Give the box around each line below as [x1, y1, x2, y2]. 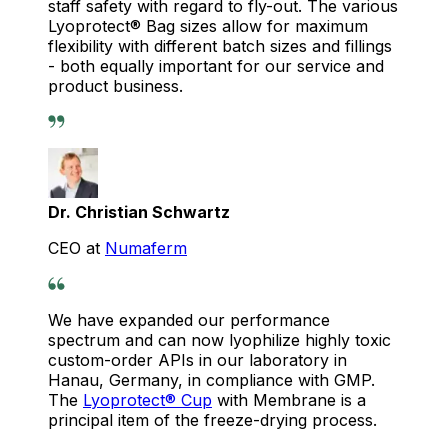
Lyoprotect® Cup [83, 390, 212, 411]
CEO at [48, 238, 105, 259]
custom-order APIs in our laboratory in [48, 350, 347, 371]
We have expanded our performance [48, 310, 330, 331]
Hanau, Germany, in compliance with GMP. [48, 370, 375, 391]
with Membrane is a [212, 390, 366, 411]
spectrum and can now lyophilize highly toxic [48, 330, 391, 351]
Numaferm [105, 238, 187, 259]
